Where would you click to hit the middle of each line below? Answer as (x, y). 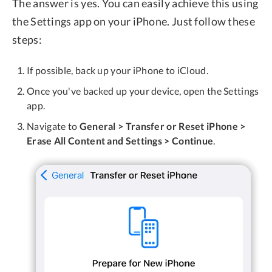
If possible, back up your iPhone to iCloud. (117, 70)
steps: (27, 40)
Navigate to (53, 126)
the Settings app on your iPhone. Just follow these (134, 22)
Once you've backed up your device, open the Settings (143, 91)
